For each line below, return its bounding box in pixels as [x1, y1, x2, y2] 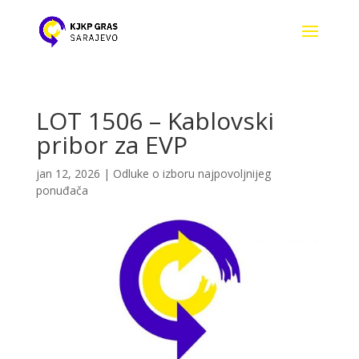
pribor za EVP [35, 128, 188, 161]
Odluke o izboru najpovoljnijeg [112, 166, 271, 181]
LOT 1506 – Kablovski [35, 104, 274, 137]
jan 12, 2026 [35, 166, 100, 181]
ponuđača [35, 183, 88, 198]
